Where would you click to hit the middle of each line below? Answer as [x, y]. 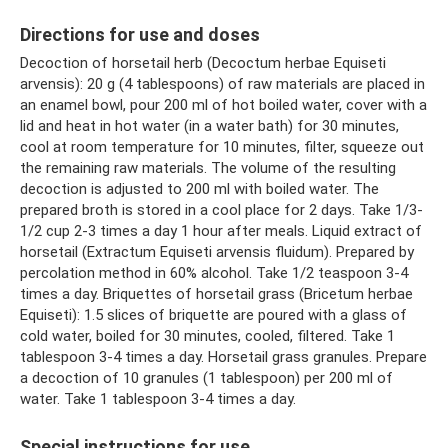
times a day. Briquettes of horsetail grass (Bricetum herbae [216, 294]
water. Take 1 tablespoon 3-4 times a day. [158, 399]
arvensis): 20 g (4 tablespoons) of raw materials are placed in [222, 84]
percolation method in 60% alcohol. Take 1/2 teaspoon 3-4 [214, 273]
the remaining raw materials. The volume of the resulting [208, 168]
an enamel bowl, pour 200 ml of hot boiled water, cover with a [223, 105]
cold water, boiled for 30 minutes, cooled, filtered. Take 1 [207, 336]
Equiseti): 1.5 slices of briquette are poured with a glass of [213, 315]
